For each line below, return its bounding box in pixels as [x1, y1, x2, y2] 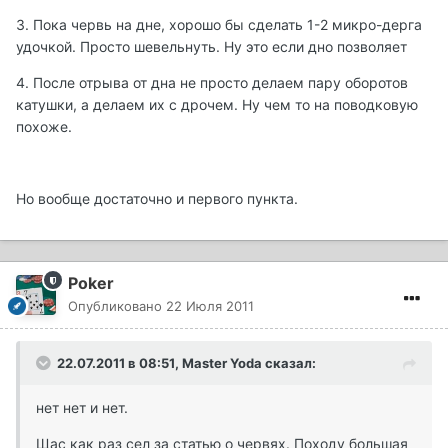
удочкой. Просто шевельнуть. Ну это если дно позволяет [16, 38, 407, 56]
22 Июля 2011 [166, 298, 254, 315]
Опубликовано [68, 298, 166, 315]
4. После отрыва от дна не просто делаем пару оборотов [16, 74, 408, 92]
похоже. [16, 118, 72, 136]
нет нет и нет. [36, 399, 128, 417]
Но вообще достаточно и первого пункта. [16, 190, 298, 208]
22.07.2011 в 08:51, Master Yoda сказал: [57, 355, 316, 372]
